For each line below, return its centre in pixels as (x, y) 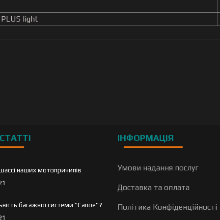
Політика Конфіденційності (167, 207)
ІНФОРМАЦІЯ (146, 138)
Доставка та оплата (153, 187)
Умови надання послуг (158, 168)
